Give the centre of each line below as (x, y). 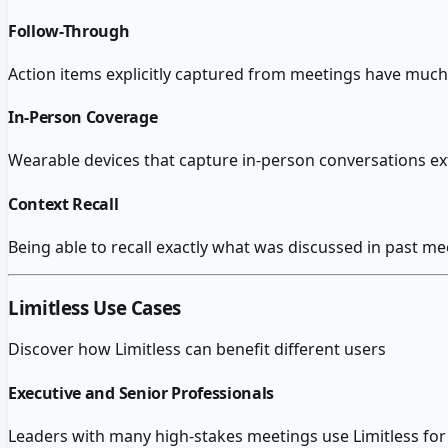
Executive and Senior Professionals (141, 392)
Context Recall (63, 203)
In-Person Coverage (83, 117)
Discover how (61, 349)
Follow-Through (69, 30)
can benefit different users (283, 349)
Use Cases (134, 307)
